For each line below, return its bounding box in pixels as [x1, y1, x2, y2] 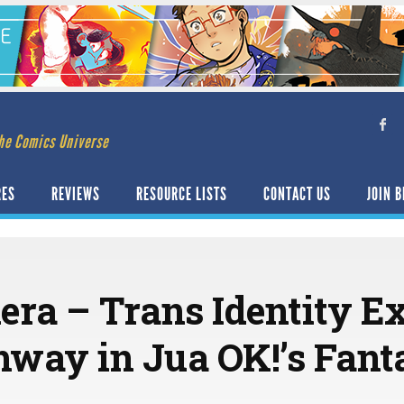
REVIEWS [51, 183, 100, 205]
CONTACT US [263, 183, 331, 205]
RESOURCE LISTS [136, 183, 227, 205]
